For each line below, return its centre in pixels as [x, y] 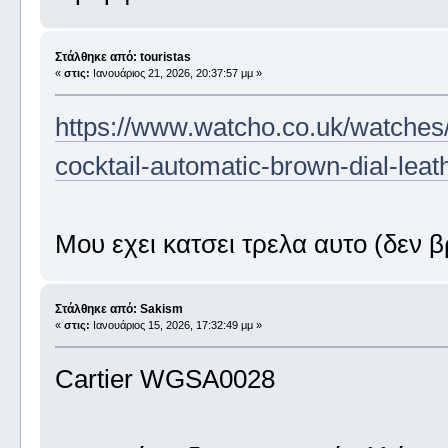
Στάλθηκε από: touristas [122, 56]
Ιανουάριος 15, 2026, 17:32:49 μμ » [175, 324]
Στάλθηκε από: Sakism [118, 308]
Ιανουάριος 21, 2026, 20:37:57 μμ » [175, 72]
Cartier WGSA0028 [164, 378]
